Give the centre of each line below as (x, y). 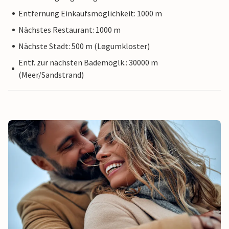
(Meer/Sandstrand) (51, 75)
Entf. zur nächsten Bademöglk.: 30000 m (88, 63)
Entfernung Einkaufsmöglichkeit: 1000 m (90, 14)
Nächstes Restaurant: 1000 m (70, 30)
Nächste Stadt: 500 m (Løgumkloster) (84, 46)
